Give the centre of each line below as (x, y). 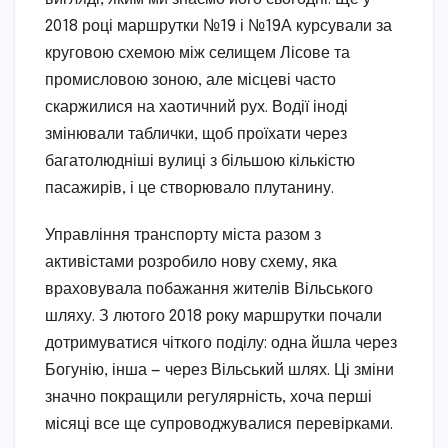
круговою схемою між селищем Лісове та (197, 54)
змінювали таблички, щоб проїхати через (196, 135)
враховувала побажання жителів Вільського (209, 290)
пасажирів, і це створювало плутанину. (189, 189)
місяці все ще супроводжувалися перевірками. (219, 425)
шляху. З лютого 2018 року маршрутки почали (213, 317)
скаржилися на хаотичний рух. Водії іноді (196, 108)
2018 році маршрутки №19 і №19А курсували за (218, 27)
